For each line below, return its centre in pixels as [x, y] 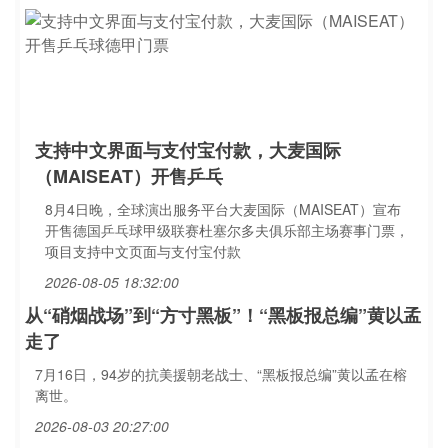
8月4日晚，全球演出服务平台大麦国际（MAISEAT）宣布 [223, 209]
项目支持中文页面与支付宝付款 [143, 251]
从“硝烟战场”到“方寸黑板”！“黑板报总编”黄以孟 [223, 315]
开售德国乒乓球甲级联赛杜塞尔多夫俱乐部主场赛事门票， [227, 230]
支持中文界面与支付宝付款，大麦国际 [188, 150]
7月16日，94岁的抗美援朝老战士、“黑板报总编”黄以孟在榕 [221, 374]
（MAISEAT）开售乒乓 [129, 176]
